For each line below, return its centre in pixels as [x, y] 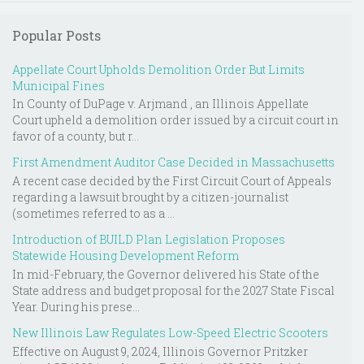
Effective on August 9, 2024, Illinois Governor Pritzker [160, 351]
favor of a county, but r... [76, 136]
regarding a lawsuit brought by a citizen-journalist [150, 197]
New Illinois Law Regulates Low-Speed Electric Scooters [170, 332]
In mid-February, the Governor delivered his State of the [166, 274]
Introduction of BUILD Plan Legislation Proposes [149, 240]
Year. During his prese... [76, 306]
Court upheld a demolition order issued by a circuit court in [175, 120]
